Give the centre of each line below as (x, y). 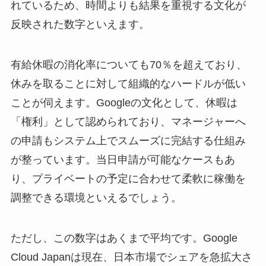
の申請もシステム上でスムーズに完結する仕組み (128, 140)
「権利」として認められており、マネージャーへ (128, 121)
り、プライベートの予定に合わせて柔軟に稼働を (128, 178)
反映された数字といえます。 (80, 24)
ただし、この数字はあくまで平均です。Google (124, 238)
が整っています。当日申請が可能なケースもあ (123, 159)
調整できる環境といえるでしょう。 (96, 197)
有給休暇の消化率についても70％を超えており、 (129, 64)
